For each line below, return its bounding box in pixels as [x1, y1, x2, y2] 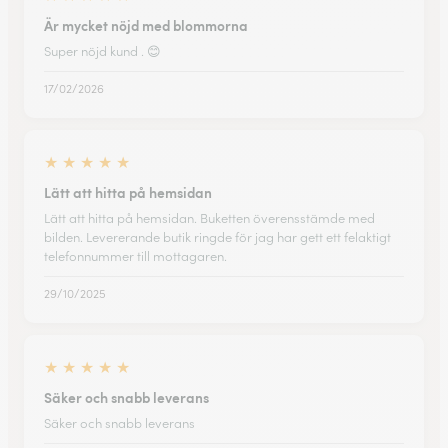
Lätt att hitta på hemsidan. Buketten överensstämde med [44, 209, 375, 227]
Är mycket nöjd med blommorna [44, 14, 248, 35]
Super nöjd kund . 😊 [44, 42, 161, 60]
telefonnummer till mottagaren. [44, 247, 227, 265]
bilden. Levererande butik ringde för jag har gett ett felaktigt [44, 228, 391, 246]
